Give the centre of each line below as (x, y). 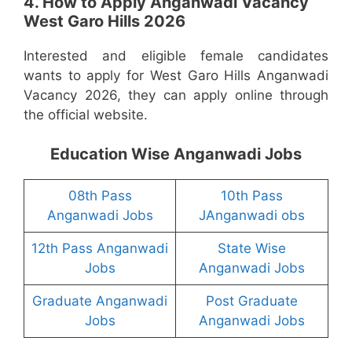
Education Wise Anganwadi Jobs (176, 154)
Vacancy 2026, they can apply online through (176, 95)
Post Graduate (252, 301)
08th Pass (100, 196)
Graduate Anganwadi (100, 301)
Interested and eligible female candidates (176, 55)
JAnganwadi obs (252, 216)
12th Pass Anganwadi (100, 249)
